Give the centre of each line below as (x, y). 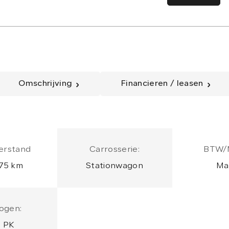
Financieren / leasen (162, 84)
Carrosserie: (114, 150)
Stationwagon (114, 166)
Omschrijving (45, 84)
